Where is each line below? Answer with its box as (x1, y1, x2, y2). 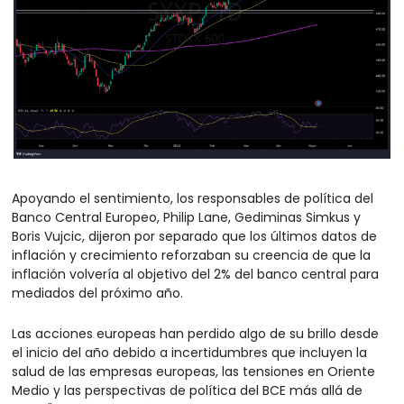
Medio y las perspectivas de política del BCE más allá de (12, 381, 363, 399)
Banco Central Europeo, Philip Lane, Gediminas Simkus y (12, 207, 361, 226)
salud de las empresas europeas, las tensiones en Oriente (12, 362, 375, 381)
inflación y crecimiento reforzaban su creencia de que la (12, 245, 371, 264)
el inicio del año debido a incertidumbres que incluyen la (12, 343, 367, 362)
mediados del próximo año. (12, 283, 183, 302)
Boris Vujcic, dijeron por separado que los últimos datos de (12, 226, 377, 245)
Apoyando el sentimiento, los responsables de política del (12, 188, 373, 207)
